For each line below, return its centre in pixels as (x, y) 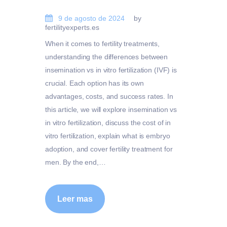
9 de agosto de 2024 (92, 18)
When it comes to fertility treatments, (103, 43)
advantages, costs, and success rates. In (109, 96)
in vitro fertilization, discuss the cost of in (108, 122)
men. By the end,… (75, 162)
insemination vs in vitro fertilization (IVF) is (111, 70)
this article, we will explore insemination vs (111, 109)
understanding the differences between (107, 56)
